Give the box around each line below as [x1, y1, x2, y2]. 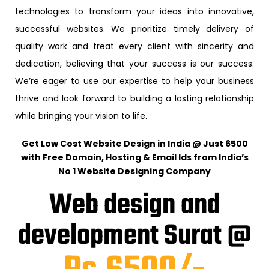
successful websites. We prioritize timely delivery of [15, 23, 254, 35]
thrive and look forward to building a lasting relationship [15, 92, 254, 105]
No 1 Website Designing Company [58, 165, 211, 178]
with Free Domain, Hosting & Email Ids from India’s [20, 151, 249, 164]
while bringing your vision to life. [15, 110, 147, 122]
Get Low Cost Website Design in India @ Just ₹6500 [21, 138, 248, 150]
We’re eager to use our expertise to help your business [15, 75, 254, 88]
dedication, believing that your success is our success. [15, 58, 254, 70]
